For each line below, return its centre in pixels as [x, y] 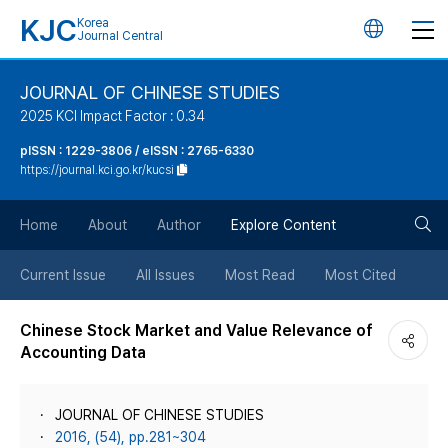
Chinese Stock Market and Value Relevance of [196, 330]
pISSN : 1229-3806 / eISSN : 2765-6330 [137, 151]
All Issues [165, 275]
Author [179, 225]
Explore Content [283, 225]
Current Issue [63, 275]
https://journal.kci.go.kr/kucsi [97, 170]
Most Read [260, 275]
